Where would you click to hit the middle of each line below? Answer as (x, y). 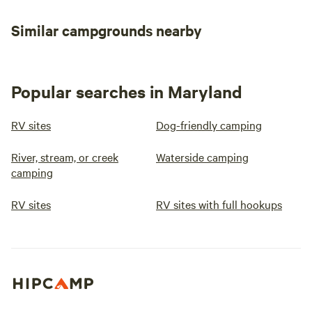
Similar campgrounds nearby (107, 30)
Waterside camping (202, 157)
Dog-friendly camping (209, 125)
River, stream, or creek (65, 157)
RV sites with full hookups (219, 204)
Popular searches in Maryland (127, 91)
